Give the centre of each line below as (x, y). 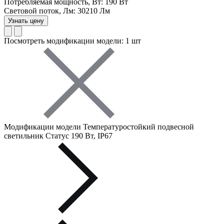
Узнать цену (26, 21)
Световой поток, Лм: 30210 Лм (57, 11)
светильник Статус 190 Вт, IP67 (58, 136)
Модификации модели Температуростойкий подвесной (99, 127)
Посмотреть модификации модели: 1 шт (72, 41)
